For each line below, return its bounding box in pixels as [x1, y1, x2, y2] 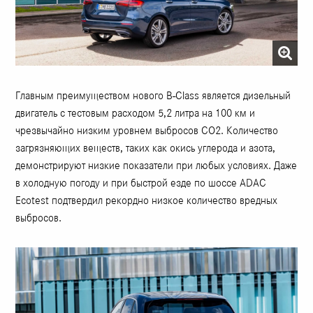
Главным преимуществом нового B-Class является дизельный [15, 89, 291, 103]
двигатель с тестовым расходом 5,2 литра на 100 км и [15, 106, 256, 120]
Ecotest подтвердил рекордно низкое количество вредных [15, 194, 278, 208]
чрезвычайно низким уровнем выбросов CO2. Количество [15, 124, 279, 138]
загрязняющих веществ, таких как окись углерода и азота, [15, 141, 276, 155]
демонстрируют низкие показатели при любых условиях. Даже [15, 159, 298, 173]
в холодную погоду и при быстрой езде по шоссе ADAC [15, 176, 267, 190]
